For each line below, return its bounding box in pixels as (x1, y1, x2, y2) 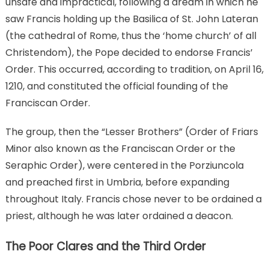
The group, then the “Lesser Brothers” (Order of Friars (5, 125, 258, 139)
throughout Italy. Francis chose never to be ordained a (5, 192, 262, 207)
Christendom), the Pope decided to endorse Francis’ (5, 46, 253, 60)
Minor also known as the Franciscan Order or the (5, 142, 235, 156)
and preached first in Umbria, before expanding (5, 175, 229, 190)
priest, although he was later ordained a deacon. (5, 209, 233, 223)
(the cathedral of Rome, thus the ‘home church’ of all (5, 29, 256, 43)
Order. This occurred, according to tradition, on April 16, (5, 62, 264, 77)
